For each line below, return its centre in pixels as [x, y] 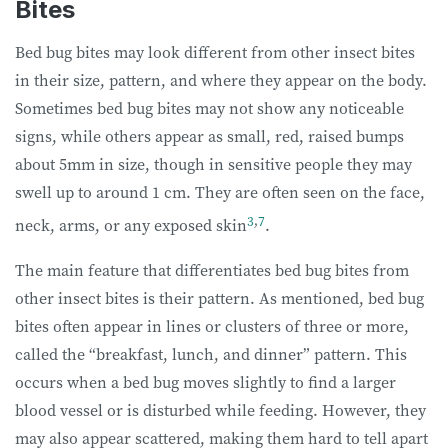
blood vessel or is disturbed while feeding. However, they [220, 409]
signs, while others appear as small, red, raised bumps [209, 136]
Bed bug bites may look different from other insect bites [215, 52]
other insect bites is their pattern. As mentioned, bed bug [219, 297]
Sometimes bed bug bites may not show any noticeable [209, 108]
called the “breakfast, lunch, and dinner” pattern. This [211, 353]
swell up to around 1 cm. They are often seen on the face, [220, 192]
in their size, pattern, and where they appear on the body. [221, 80]
